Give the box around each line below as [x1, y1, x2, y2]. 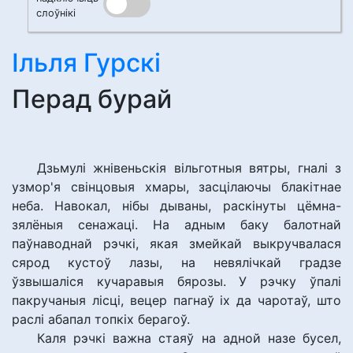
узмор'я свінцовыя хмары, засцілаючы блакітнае [12, 179, 341, 195]
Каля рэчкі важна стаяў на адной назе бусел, [37, 330, 341, 346]
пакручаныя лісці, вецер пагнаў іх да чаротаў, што [12, 292, 341, 308]
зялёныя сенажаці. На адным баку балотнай [12, 217, 341, 232]
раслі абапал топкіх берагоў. [12, 311, 190, 327]
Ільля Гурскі [12, 47, 161, 78]
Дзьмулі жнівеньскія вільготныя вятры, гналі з [37, 160, 341, 176]
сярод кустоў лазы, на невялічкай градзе [12, 255, 341, 270]
